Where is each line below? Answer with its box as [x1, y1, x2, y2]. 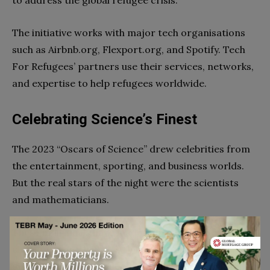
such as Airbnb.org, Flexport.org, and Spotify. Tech [12, 43, 245, 56]
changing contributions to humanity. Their [12, 243, 207, 256]
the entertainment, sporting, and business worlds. [12, 160, 244, 172]
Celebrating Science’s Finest [12, 111, 197, 128]
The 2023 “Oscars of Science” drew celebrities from [12, 143, 250, 155]
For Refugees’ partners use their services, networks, [12, 60, 254, 73]
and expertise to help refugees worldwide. [12, 77, 207, 90]
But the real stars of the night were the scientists [12, 177, 239, 189]
